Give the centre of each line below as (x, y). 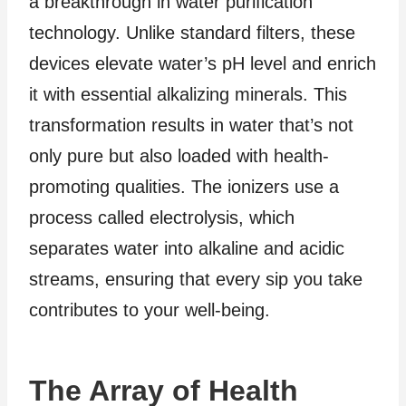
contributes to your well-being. (150, 309)
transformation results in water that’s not (191, 125)
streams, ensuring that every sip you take (196, 279)
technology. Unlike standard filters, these (192, 32)
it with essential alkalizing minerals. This (188, 94)
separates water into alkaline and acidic (187, 248)
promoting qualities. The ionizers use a (184, 186)
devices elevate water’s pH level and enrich (203, 63)
